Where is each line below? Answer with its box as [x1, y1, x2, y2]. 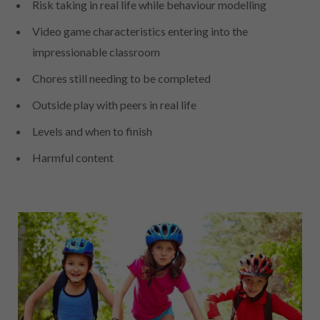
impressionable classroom [32, 44, 160, 59]
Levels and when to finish [32, 124, 152, 138]
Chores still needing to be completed [32, 71, 211, 85]
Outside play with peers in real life [32, 97, 196, 111]
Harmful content [32, 150, 114, 164]
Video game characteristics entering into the [32, 24, 248, 38]
